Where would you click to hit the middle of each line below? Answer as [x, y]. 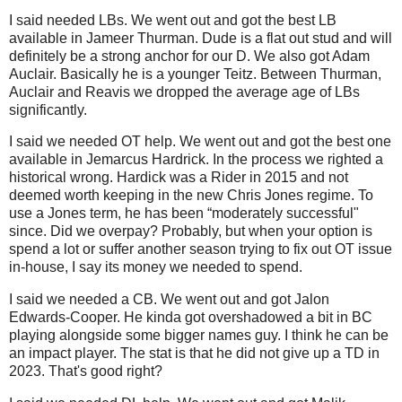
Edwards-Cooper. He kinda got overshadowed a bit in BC [191, 318]
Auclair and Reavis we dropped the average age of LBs [184, 92]
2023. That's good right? [86, 371]
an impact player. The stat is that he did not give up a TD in [194, 354]
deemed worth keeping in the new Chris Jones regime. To [191, 196]
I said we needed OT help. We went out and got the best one [200, 142]
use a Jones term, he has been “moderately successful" [184, 214]
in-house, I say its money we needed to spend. [156, 267]
